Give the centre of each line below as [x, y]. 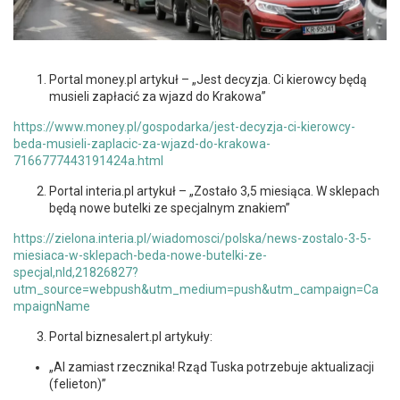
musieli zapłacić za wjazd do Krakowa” [158, 96]
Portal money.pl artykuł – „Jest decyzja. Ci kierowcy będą [208, 79]
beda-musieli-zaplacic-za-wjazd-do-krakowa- [142, 143]
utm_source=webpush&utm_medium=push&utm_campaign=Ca [196, 289]
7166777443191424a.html [88, 160]
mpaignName [52, 306]
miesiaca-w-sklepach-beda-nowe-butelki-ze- [140, 255]
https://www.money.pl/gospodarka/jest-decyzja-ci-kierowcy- [184, 126]
